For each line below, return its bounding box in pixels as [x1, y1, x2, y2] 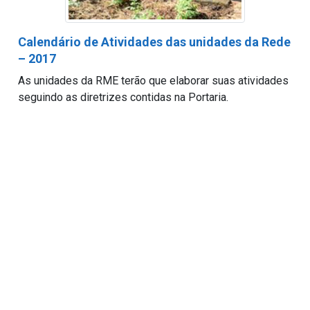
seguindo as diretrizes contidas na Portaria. [17, 91, 228, 104]
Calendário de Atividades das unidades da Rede [17, 35, 291, 49]
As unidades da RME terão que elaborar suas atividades [17, 74, 289, 87]
